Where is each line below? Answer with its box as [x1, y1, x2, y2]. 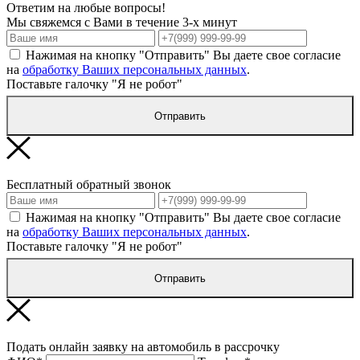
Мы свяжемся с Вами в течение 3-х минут [6, 15, 237, 30]
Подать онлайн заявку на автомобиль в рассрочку [6, 340, 280, 354]
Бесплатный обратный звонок [6, 178, 171, 192]
